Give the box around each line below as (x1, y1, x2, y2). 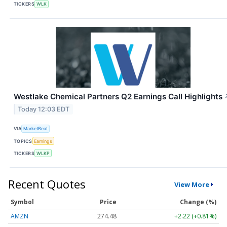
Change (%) (180, 198, 216, 207)
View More (174, 179, 209, 189)
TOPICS (14, 138, 32, 144)
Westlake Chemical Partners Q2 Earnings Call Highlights (14, 91, 222, 101)
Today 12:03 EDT (18, 105, 70, 113)
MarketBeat (23, 126, 48, 132)
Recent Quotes (8, 176, 86, 192)
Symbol (11, 198, 34, 207)
